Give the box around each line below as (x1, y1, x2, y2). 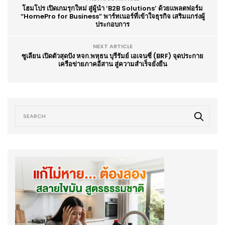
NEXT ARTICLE (92, 42, 133, 50)
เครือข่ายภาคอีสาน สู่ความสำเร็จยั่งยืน (58, 59, 167, 69)
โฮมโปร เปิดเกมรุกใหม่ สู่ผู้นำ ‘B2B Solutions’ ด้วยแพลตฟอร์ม (22, 3, 203, 13)
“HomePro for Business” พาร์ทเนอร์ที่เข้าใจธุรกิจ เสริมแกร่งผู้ (20, 11, 205, 21)
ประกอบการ (95, 19, 130, 29)
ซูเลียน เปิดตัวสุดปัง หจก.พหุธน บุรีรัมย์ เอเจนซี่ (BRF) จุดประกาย (22, 51, 203, 61)
